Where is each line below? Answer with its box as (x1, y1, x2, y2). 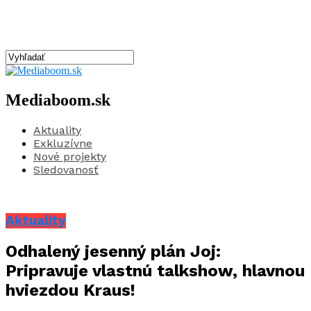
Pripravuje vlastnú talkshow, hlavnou (6, 261, 305, 281)
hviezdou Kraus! (6, 280, 135, 301)
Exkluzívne (33, 136, 92, 150)
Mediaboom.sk (6, 90, 110, 109)
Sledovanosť (33, 162, 99, 176)
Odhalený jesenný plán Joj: (6, 242, 221, 262)
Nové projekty (33, 149, 106, 163)
